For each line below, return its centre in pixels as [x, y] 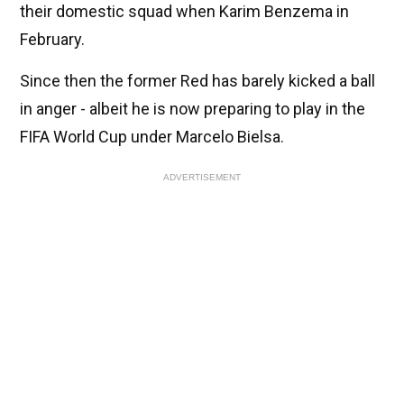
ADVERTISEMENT [202, 178]
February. [52, 40]
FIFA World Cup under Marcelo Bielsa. [152, 137]
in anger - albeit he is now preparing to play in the [193, 109]
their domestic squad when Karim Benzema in [184, 12]
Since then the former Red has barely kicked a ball [197, 81]
